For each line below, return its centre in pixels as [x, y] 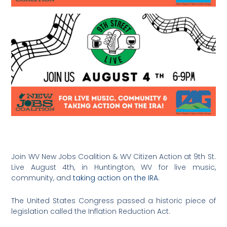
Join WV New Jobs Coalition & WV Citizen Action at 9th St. [113, 156]
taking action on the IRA [116, 178]
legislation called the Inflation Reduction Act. [91, 212]
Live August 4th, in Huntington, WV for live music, [113, 167]
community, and [42, 178]
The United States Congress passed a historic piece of [113, 201]
